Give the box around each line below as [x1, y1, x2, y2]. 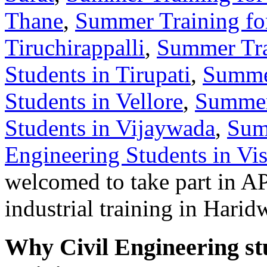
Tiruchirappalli [5, 34, 145, 60]
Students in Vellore [5, 88, 183, 114]
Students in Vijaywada [5, 114, 215, 141]
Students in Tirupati [5, 61, 191, 87]
